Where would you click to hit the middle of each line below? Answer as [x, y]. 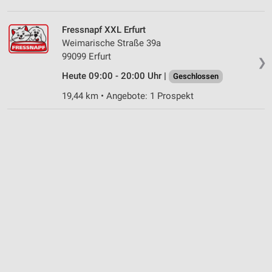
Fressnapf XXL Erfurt [104, 29]
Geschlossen [196, 76]
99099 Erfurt [87, 56]
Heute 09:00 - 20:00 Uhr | [115, 76]
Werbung [37, 14]
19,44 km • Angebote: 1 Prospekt [128, 96]
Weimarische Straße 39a [111, 43]
